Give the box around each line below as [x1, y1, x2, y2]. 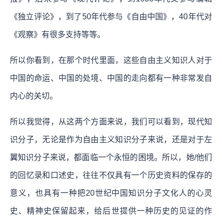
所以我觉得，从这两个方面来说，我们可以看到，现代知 [10, 117, 212, 126]
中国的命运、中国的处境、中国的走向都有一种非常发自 [10, 73, 212, 82]
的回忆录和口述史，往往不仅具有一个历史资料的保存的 [10, 170, 212, 179]
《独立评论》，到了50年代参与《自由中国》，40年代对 [10, 12, 212, 21]
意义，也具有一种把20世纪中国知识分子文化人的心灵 [10, 188, 212, 197]
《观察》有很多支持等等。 [10, 30, 105, 39]
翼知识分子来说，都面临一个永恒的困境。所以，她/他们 [10, 153, 212, 162]
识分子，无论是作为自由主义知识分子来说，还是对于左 [10, 135, 212, 144]
